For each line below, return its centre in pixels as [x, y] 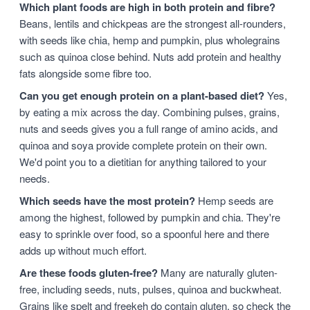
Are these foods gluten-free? [89, 273]
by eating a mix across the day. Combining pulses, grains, [149, 112]
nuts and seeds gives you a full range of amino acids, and [148, 128]
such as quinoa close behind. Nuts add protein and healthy [151, 56]
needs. [35, 178]
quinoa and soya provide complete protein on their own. [143, 145]
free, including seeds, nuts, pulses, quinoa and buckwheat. [151, 289]
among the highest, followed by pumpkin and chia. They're [150, 217]
